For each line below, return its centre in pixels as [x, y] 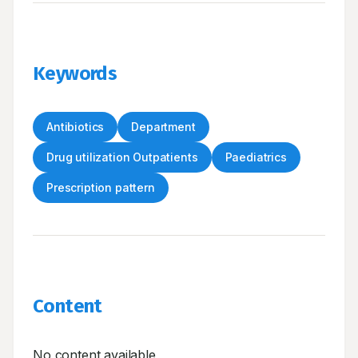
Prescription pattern [101, 187]
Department [163, 127]
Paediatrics [256, 157]
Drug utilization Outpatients [122, 157]
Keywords [75, 74]
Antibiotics [76, 127]
